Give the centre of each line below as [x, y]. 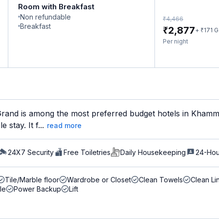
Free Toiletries [87, 152]
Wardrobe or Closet [99, 180]
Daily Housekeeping [153, 152]
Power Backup [37, 189]
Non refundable [45, 17]
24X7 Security [31, 152]
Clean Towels [161, 180]
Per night [175, 41]
